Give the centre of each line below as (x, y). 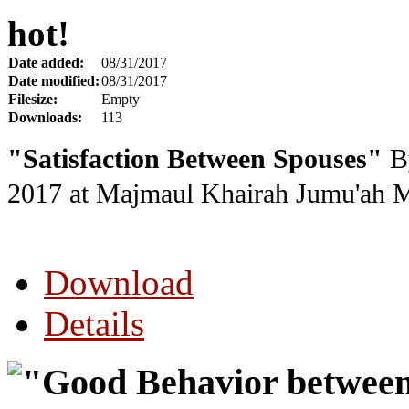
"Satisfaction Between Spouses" (195, 158)
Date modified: (54, 80)
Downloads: (45, 117)
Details (94, 323)
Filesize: (33, 99)
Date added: (46, 62)
